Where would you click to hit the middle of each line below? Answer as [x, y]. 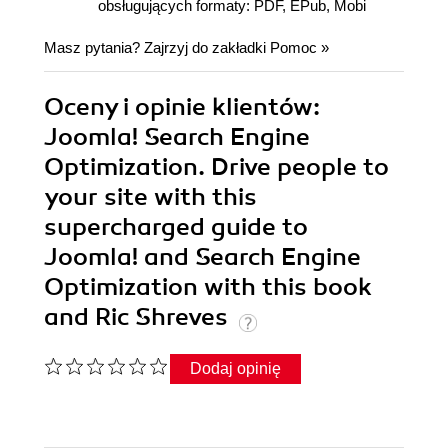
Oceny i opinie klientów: [182, 106]
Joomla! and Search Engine [202, 256]
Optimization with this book [208, 286]
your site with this [150, 196]
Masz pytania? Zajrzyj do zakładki [157, 47]
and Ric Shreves [139, 316]
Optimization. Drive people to [216, 166]
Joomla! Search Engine [177, 136]
